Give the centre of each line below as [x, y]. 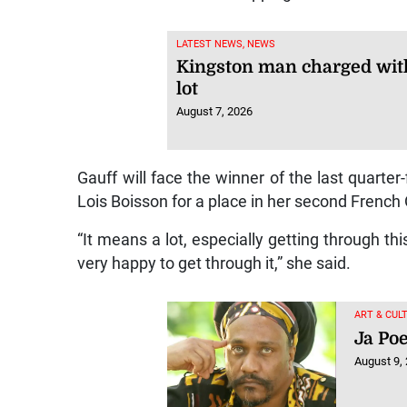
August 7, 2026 [214, 112]
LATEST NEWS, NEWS [225, 44]
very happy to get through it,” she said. [214, 263]
